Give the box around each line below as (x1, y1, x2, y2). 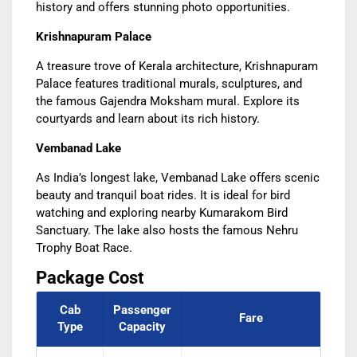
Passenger (113, 303, 171, 318)
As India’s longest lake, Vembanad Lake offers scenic (36, 171, 320, 186)
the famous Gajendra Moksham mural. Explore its (36, 94, 300, 109)
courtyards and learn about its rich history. (36, 112, 260, 127)
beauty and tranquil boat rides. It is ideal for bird (36, 188, 290, 203)
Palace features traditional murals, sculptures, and (36, 76, 302, 92)
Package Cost (36, 268, 143, 288)
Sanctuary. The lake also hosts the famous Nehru (36, 223, 298, 238)
